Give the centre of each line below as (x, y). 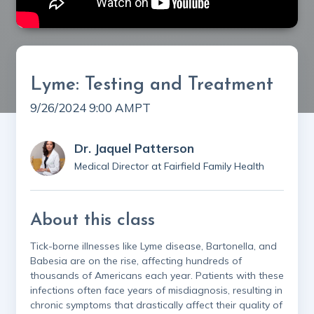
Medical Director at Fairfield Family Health (169, 166)
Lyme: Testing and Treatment (152, 85)
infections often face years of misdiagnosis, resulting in (156, 290)
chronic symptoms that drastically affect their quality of (156, 305)
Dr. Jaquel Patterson (134, 148)
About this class (93, 220)
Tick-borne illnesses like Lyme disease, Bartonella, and (153, 246)
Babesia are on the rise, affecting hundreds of (136, 260)
